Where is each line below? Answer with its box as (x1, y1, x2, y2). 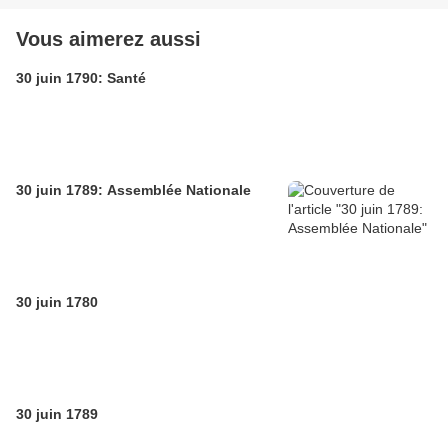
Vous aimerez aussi (16, 28, 201, 50)
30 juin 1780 (16, 294, 98, 310)
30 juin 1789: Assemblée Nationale (16, 182, 251, 198)
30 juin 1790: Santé (16, 70, 146, 86)
